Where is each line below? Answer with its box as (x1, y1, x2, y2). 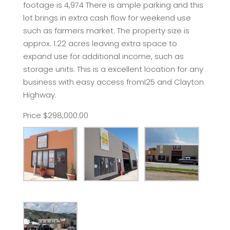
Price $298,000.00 (23, 109, 88, 121)
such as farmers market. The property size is (23, 25, 189, 36)
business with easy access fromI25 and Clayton (23, 76, 204, 87)
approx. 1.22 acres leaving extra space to (23, 37, 177, 49)
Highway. (23, 89, 56, 100)
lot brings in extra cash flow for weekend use (23, 12, 191, 23)
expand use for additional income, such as (23, 50, 184, 62)
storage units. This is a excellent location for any (23, 63, 203, 74)
